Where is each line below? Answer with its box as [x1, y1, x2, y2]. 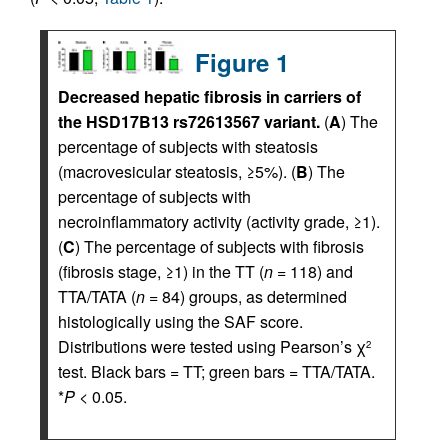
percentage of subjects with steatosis [58, 135, 318, 158]
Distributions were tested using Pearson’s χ [58, 335, 366, 358]
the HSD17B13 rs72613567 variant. [58, 110, 320, 133]
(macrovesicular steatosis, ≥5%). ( [58, 160, 296, 183]
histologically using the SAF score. [58, 310, 303, 333]
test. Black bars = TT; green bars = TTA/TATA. [58, 360, 375, 383]
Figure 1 [195, 45, 289, 79]
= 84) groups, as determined [145, 285, 347, 308]
